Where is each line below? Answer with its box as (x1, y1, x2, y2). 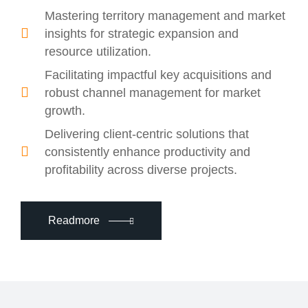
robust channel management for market (45, 86, 261, 100)
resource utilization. (45, 45, 151, 58)
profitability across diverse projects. (45, 163, 237, 177)
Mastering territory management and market (45, 9, 285, 23)
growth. (45, 104, 85, 118)
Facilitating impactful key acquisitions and (45, 68, 272, 82)
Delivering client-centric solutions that (45, 127, 249, 141)
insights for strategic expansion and (45, 27, 239, 41)
